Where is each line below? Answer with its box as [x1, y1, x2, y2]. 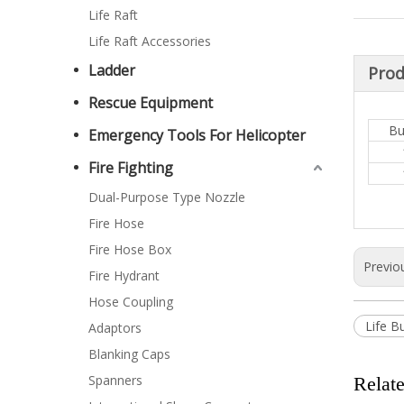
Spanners [88, 371, 142, 389]
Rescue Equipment [88, 92, 213, 113]
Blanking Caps [88, 344, 170, 363]
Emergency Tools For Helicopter [88, 124, 306, 145]
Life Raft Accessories [88, 32, 211, 50]
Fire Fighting [88, 157, 173, 178]
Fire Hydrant [88, 266, 160, 284]
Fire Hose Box [88, 240, 171, 258]
